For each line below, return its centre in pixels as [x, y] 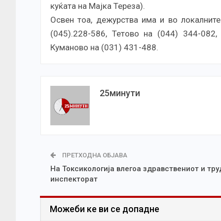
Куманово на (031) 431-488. [104, 48]
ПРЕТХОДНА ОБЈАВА [94, 155]
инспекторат [74, 179]
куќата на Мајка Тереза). [99, 6]
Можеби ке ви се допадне [105, 209]
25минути [120, 93]
